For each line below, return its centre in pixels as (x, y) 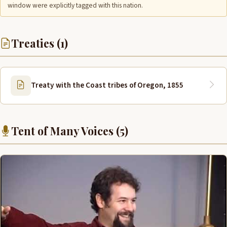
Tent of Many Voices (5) (70, 130)
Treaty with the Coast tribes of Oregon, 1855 (107, 85)
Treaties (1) (40, 43)
